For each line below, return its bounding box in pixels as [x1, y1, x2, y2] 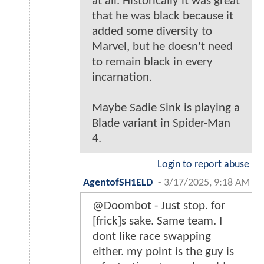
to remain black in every [92, 56, 213, 69]
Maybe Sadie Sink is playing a [92, 102, 240, 115]
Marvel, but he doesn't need [92, 41, 233, 54]
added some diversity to [92, 25, 212, 38]
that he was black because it [92, 10, 233, 23]
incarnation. [92, 71, 152, 84]
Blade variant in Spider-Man [92, 117, 230, 130]
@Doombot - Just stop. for [93, 200, 225, 213]
